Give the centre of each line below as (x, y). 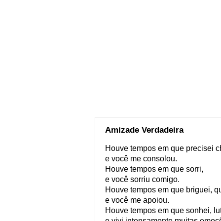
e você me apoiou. (137, 200)
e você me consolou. (141, 159)
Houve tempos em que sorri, (154, 169)
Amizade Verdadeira (144, 130)
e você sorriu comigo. (142, 179)
